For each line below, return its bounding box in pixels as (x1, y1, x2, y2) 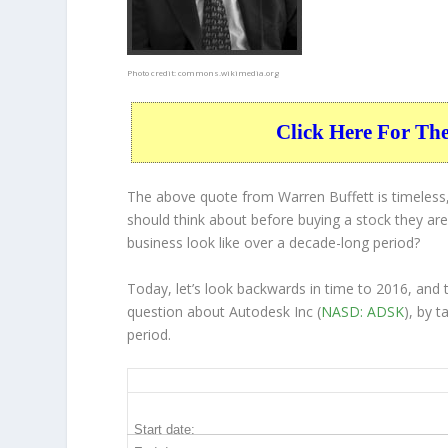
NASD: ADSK (321, 301, 405, 321)
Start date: (134, 422, 196, 438)
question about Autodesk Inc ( (127, 301, 322, 321)
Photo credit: (127, 67, 179, 78)
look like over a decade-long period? (183, 233, 421, 253)
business (127, 233, 184, 253)
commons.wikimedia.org (178, 67, 280, 78)
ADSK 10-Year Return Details (146, 371, 334, 391)
